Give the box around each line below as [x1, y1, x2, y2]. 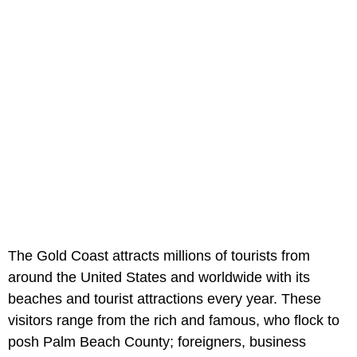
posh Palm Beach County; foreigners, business [8, 334, 306, 351]
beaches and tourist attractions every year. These [8, 291, 321, 308]
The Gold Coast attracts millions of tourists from [8, 248, 310, 265]
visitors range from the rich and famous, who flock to [8, 312, 339, 329]
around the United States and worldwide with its [8, 269, 310, 286]
